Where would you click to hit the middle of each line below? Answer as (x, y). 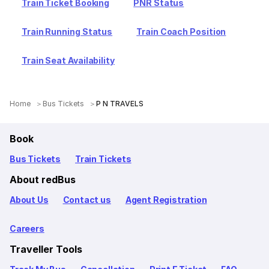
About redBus (43, 180)
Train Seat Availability (68, 60)
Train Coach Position (181, 32)
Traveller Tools (46, 249)
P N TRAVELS (120, 104)
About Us (29, 200)
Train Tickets (103, 159)
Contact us (87, 200)
